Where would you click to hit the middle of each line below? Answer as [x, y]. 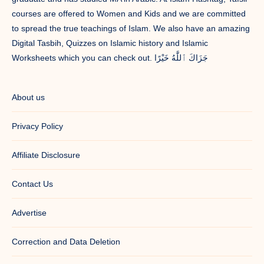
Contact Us [32, 184]
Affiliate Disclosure [46, 155]
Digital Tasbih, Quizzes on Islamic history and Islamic [110, 43]
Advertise [29, 213]
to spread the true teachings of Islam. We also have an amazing [131, 29]
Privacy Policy [37, 126]
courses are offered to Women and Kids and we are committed [129, 14]
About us [28, 98]
